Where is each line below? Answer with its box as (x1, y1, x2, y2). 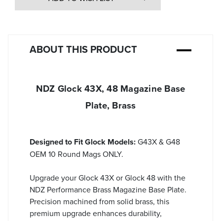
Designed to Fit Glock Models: (30, 136, 136, 147)
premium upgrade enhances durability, (30, 207, 162, 219)
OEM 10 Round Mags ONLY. (30, 148, 123, 159)
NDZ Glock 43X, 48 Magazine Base (36, 81, 185, 95)
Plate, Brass (85, 98, 136, 112)
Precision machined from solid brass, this (30, 195, 169, 207)
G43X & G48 (136, 136, 180, 147)
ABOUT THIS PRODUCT (30, 41, 137, 56)
